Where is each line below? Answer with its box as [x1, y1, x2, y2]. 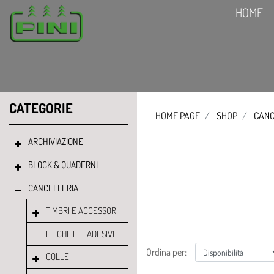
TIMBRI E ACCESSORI [45, 204, 118, 217]
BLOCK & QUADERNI [28, 159, 98, 171]
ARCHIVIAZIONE [28, 136, 83, 148]
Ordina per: [146, 246, 187, 258]
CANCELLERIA [28, 182, 78, 194]
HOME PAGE [155, 109, 200, 122]
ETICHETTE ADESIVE [45, 228, 117, 240]
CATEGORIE [9, 98, 73, 116]
